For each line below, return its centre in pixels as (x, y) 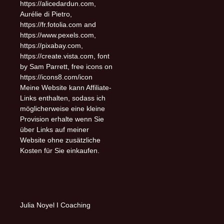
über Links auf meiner (54, 129)
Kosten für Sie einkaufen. (60, 150)
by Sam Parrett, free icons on (66, 66)
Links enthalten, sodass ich (63, 98)
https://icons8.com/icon (56, 77)
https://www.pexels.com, (58, 35)
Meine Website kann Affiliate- (66, 87)
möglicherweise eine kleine (62, 108)
